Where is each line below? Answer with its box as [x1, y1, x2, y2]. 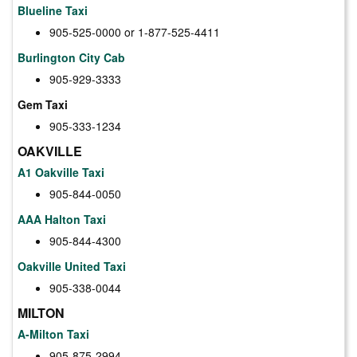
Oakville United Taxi [18, 257, 126, 274]
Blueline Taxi [18, 2, 88, 18]
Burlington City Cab [18, 49, 125, 65]
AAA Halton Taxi [18, 210, 106, 227]
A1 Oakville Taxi [18, 163, 104, 180]
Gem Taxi [18, 96, 68, 112]
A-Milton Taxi [18, 325, 89, 342]
